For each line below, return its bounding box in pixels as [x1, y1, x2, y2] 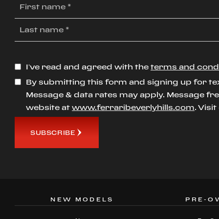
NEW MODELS [50, 196, 114, 203]
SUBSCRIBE [30, 129, 76, 136]
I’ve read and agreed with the [26, 63, 149, 71]
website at [26, 103, 70, 111]
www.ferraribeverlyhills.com [72, 103, 195, 111]
